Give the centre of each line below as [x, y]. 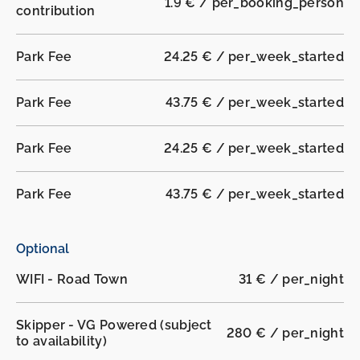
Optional [43, 249]
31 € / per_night [291, 280]
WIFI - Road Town [72, 280]
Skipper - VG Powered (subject [114, 325]
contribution [56, 11]
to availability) [61, 342]
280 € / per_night [285, 333]
